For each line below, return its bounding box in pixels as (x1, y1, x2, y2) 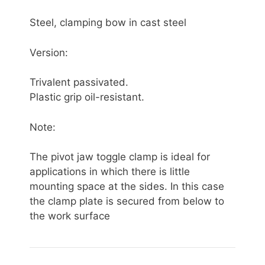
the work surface (30, 210, 110, 222)
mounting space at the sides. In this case (30, 180, 224, 193)
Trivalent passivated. (30, 76, 128, 89)
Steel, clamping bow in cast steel (30, 17, 186, 29)
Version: (30, 46, 68, 59)
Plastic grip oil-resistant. (30, 91, 144, 104)
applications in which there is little (30, 166, 190, 178)
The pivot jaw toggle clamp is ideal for (30, 151, 210, 163)
